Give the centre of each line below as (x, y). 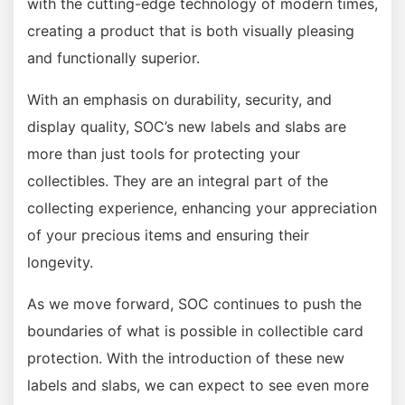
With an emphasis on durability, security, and (179, 100)
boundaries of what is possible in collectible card (195, 331)
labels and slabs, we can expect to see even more (198, 386)
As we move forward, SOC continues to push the (194, 304)
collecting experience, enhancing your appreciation (202, 208)
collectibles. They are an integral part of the (178, 181)
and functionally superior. (113, 58)
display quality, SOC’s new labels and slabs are (187, 127)
